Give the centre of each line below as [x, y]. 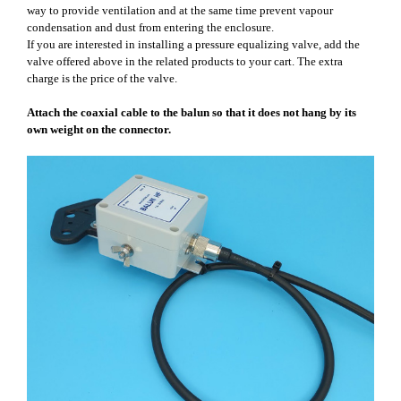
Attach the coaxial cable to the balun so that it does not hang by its [192, 113]
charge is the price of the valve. [102, 79]
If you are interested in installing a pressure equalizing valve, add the [193, 45]
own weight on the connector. [99, 130]
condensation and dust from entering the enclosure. [150, 28]
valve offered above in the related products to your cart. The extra [185, 62]
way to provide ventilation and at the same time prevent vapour [180, 11]
